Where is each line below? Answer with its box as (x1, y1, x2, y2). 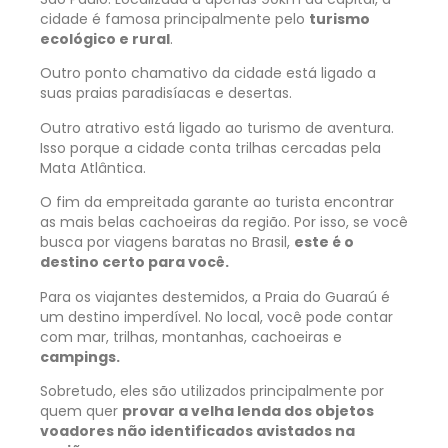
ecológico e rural (40, 29, 170, 50)
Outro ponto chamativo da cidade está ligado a (40, 63, 376, 84)
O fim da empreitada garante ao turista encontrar (40, 192, 394, 213)
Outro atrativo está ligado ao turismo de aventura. (40, 117, 394, 138)
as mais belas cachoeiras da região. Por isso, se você (40, 212, 408, 233)
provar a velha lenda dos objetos (122, 401, 374, 421)
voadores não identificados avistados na (40, 421, 355, 441)
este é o (294, 232, 354, 253)
